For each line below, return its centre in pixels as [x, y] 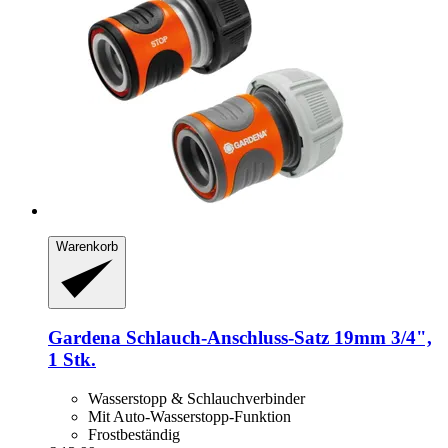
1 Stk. [72, 360]
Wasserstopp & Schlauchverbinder [196, 399]
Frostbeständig [134, 435]
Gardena [84, 338]
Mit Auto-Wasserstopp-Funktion [189, 417]
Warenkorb [87, 247]
